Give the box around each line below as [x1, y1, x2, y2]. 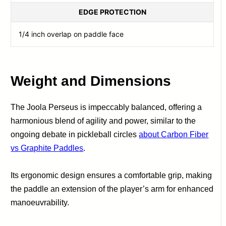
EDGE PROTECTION [78, 7, 146, 16]
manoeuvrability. [11, 198, 70, 207]
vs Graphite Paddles [11, 143, 84, 152]
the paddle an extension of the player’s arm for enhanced [11, 184, 214, 193]
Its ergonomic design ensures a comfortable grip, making [11, 171, 212, 180]
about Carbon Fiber [139, 130, 209, 139]
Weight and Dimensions [11, 73, 172, 89]
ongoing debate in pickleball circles [11, 130, 139, 139]
